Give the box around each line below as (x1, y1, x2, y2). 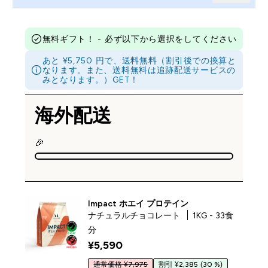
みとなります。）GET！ (42, 75, 139, 84)
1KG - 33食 (193, 211, 234, 220)
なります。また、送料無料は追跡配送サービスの (42, 65, 236, 75)
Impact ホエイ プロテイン (88, 199, 189, 208)
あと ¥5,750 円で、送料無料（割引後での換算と (42, 56, 236, 65)
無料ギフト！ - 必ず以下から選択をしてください (42, 34, 237, 44)
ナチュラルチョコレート (88, 211, 183, 220)
